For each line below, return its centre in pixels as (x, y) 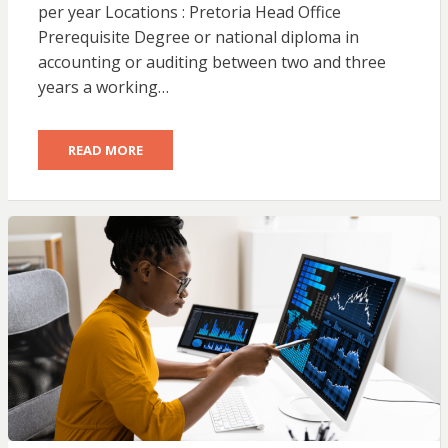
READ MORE (105, 149)
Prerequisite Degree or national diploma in (198, 36)
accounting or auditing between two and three (211, 61)
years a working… (103, 86)
